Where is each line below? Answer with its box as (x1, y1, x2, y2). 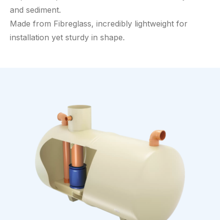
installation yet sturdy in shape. (10, 32, 127, 42)
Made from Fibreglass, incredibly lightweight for (10, 19, 188, 28)
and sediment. (10, 5, 63, 15)
